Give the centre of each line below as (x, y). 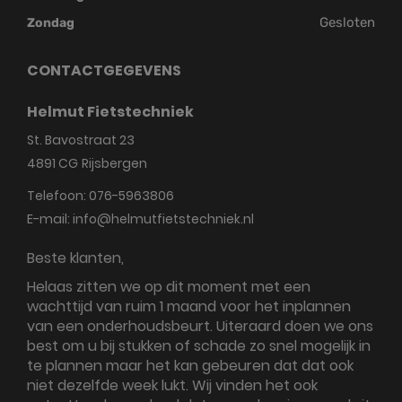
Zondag (51, 23)
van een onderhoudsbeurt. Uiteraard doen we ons (200, 326)
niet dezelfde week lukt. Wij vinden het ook (172, 385)
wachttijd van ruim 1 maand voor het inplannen (189, 306)
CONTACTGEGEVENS (104, 70)
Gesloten (347, 22)
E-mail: (50, 219)
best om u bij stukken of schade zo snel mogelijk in (199, 346)
